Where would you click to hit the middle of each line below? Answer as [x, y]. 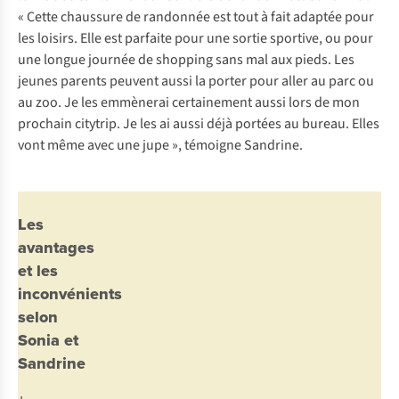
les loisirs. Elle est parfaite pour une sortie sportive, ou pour [195, 39]
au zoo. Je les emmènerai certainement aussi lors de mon [189, 103]
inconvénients [70, 294]
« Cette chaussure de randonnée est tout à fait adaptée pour [196, 17]
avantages [56, 248]
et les [38, 271]
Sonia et [48, 341]
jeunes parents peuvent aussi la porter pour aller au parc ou [196, 81]
